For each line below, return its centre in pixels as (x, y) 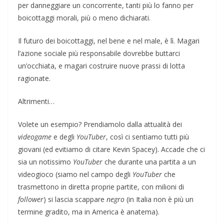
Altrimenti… (36, 101)
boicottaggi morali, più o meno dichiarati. (84, 17)
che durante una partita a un (149, 161)
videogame (35, 136)
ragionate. (34, 78)
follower (31, 199)
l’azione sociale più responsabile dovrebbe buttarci (99, 53)
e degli (64, 136)
